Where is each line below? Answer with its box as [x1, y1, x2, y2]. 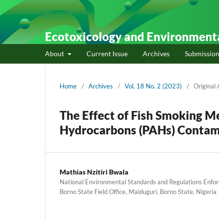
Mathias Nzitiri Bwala [60, 167, 129, 176]
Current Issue [86, 49, 128, 58]
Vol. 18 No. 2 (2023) [125, 82, 182, 90]
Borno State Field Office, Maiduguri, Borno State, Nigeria [60, 187, 217, 196]
